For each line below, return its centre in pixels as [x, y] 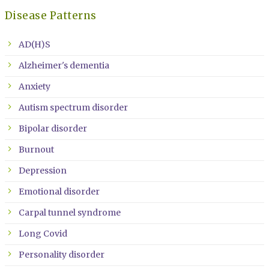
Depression [42, 170]
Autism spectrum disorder [73, 107]
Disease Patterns [50, 15]
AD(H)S [34, 44]
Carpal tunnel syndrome [69, 212]
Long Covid [43, 233]
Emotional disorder [59, 191]
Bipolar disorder [53, 128]
